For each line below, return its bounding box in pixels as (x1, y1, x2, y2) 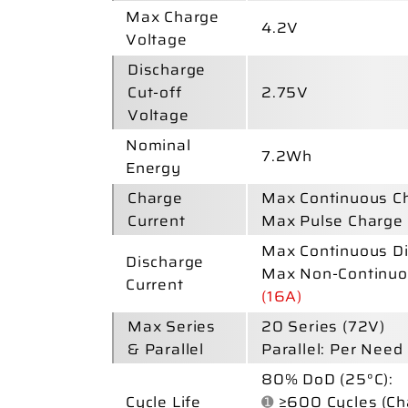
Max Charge (125, 5, 219, 28)
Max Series (127, 314, 216, 338)
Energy (125, 156, 181, 179)
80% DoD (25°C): (260, 367, 393, 391)
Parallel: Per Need (260, 337, 403, 361)
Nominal (125, 133, 191, 157)
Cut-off (127, 80, 182, 104)
